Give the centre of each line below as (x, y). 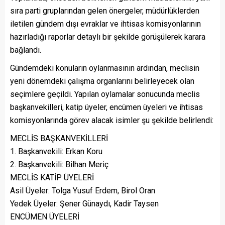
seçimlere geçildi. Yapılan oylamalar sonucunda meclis (105, 94)
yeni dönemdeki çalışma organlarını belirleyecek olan (102, 81)
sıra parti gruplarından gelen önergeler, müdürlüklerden (105, 11)
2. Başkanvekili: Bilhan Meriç (59, 164)
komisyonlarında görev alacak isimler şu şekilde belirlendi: (112, 120)
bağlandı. (26, 50)
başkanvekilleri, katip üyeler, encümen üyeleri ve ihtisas (106, 107)
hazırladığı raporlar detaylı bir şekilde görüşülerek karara (108, 37)
